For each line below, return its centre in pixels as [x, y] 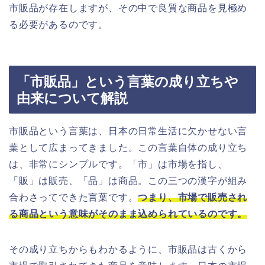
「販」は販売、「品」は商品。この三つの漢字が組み [128, 180]
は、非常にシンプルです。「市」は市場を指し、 [118, 164]
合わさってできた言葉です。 [74, 197]
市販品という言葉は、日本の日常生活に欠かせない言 [128, 131]
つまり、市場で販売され [193, 197]
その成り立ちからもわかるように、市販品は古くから [128, 249]
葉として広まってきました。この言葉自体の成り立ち [128, 147]
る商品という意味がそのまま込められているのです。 [128, 214]
